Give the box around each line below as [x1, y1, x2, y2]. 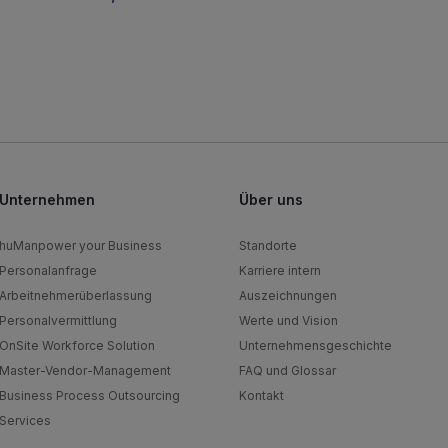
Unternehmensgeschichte [239, 338, 392, 353]
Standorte [239, 238, 297, 253]
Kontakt [239, 388, 284, 403]
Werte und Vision [239, 313, 338, 328]
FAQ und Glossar [239, 363, 336, 378]
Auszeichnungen [239, 288, 337, 303]
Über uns [239, 191, 303, 208]
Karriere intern [239, 263, 321, 278]
